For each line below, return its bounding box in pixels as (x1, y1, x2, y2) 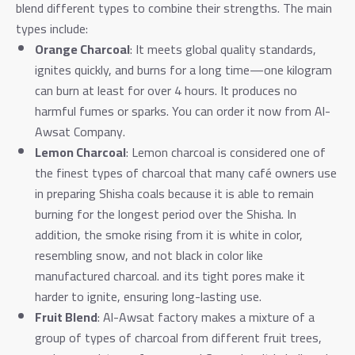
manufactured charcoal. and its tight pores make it (35, 263, 305, 288)
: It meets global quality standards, (130, 36, 316, 61)
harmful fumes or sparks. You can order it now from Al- (35, 98, 330, 123)
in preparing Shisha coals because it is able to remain (35, 181, 314, 205)
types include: (16, 16, 88, 40)
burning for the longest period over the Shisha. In (35, 201, 296, 226)
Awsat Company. (35, 119, 128, 143)
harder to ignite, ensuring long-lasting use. (35, 284, 261, 308)
